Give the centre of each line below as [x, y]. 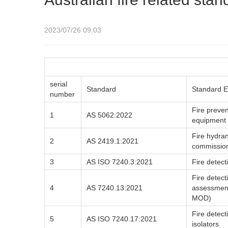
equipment [209, 120]
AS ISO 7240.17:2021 [122, 219]
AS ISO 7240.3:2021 [120, 162]
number [62, 94]
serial [59, 84]
